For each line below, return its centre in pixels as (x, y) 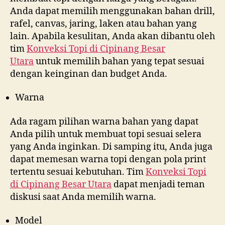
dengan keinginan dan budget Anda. (89, 74)
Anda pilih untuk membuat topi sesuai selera (106, 134)
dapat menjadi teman (158, 184)
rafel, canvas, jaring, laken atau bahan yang (103, 24)
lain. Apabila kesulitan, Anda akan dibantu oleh (113, 36)
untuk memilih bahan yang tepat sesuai (119, 61)
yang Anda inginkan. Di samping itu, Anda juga (111, 147)
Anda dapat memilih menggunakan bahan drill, (113, 11)
